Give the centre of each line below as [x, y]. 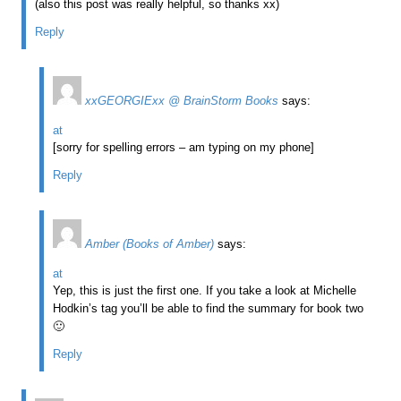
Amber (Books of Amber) [150, 243]
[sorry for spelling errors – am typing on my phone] [184, 147]
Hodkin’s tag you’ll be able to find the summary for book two [209, 308]
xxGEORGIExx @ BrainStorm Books [182, 100]
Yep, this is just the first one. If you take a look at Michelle [205, 290]
